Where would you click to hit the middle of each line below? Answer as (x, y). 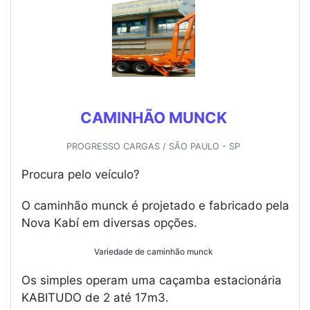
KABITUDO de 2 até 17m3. (95, 298)
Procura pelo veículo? (81, 175)
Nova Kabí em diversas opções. (109, 223)
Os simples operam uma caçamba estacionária (152, 281)
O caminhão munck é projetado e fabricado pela (155, 206)
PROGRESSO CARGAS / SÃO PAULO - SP (153, 147)
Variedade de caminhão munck (153, 252)
